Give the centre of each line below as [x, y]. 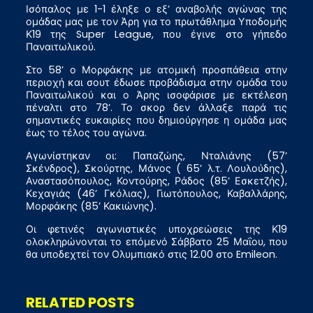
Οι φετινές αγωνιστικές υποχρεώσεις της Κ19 [156, 230]
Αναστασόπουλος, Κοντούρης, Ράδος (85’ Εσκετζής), [156, 181]
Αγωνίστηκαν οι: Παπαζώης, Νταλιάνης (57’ [156, 156]
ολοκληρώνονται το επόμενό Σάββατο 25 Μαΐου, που [156, 242]
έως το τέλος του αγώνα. [86, 133]
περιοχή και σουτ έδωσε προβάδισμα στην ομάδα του [156, 83]
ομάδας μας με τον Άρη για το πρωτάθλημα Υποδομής [156, 22]
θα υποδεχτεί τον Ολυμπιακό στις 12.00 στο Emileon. [151, 255]
